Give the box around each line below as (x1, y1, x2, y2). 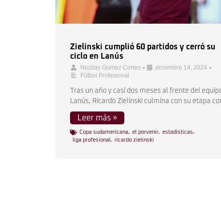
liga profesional (73, 137, 110, 143)
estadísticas (162, 129, 193, 135)
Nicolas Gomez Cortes (80, 64, 141, 71)
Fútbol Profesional (80, 72, 129, 79)
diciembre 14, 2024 (155, 64, 207, 71)
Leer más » (77, 114, 117, 122)
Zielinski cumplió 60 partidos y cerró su (70, 43, 216, 51)
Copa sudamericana (79, 129, 128, 135)
